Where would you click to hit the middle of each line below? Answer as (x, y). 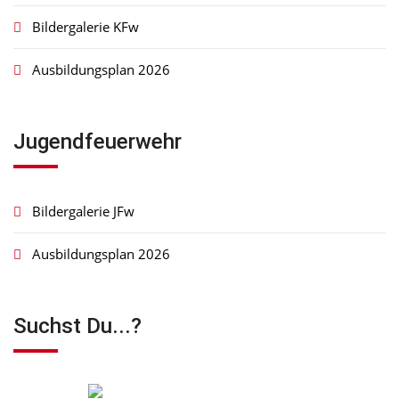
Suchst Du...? (77, 326)
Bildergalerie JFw (81, 211)
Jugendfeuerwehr (98, 142)
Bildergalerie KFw (84, 27)
